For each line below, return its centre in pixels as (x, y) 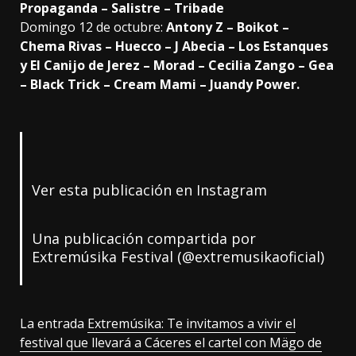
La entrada (54, 324)
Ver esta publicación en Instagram (149, 190)
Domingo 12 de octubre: (93, 27)
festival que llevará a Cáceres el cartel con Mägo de (171, 343)
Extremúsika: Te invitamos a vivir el (192, 324)
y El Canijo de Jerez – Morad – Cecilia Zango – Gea (177, 66)
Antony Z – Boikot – (228, 27)
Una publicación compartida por (143, 239)
